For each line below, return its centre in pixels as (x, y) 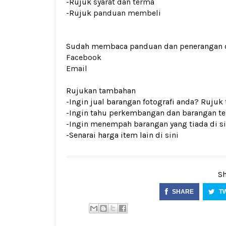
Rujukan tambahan (101, 91)
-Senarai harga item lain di (116, 135)
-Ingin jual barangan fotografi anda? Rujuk (146, 102)
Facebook (84, 57)
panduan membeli (127, 13)
